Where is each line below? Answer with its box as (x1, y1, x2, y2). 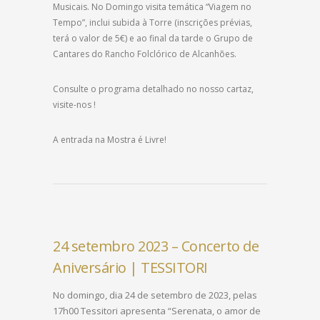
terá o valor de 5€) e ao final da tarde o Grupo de (53, 32, 253, 45)
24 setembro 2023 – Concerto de (53, 236, 259, 256)
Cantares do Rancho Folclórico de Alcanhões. (53, 48, 236, 61)
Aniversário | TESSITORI (53, 258, 208, 278)
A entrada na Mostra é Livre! (53, 134, 166, 146)
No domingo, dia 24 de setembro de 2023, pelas (53, 289, 257, 302)
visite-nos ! (53, 99, 96, 111)
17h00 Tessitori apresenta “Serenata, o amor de (53, 304, 261, 318)
